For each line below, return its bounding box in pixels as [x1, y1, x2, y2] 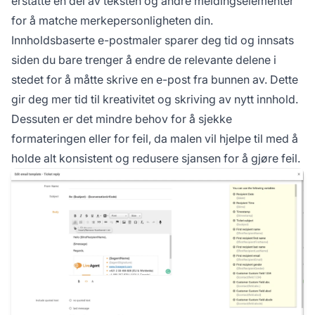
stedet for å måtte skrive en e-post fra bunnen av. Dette [11, 72, 298, 86]
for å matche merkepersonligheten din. [11, 13, 213, 27]
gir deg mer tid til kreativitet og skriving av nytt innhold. [11, 91, 298, 106]
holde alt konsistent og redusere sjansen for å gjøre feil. [11, 150, 300, 165]
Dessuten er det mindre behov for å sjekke [11, 111, 232, 126]
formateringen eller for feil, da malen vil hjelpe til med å [11, 131, 298, 146]
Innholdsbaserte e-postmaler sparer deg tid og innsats [11, 32, 294, 47]
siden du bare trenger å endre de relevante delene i [11, 52, 276, 67]
